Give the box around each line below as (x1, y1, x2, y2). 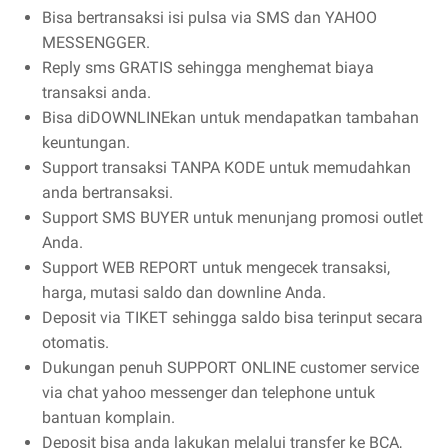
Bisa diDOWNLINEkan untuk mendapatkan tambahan (42, 107, 419, 127)
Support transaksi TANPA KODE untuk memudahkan (42, 157, 411, 177)
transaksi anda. (42, 82, 151, 102)
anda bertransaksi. (42, 182, 173, 202)
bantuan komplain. (42, 407, 175, 427)
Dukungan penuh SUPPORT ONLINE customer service (42, 357, 419, 377)
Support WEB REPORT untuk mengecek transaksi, (42, 257, 390, 277)
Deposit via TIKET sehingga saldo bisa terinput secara (42, 307, 423, 327)
